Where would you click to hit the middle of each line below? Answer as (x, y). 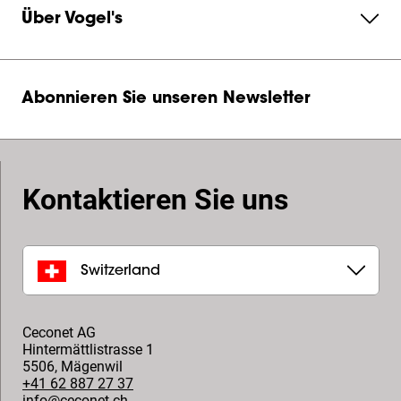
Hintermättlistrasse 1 (88, 350)
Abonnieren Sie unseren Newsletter (166, 99)
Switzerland (120, 271)
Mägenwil (92, 367)
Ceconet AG (59, 333)
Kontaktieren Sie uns (155, 200)
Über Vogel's (72, 20)
